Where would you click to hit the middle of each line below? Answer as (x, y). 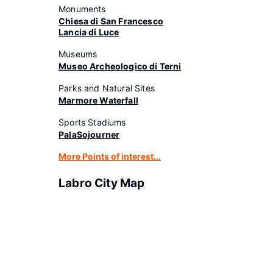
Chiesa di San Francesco (111, 21)
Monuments (82, 9)
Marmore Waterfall (98, 100)
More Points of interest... (110, 156)
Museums (78, 54)
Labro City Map (102, 183)
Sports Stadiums (92, 122)
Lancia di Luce (89, 32)
